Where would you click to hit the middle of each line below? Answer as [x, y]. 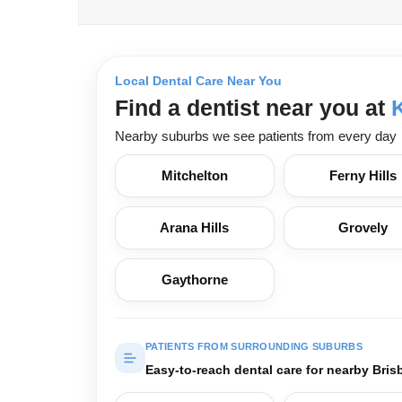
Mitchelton [194, 175]
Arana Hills [195, 227]
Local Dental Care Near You [198, 81]
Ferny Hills [363, 175]
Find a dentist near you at [253, 108]
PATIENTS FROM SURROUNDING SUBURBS [254, 346]
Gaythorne [194, 280]
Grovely [363, 227]
